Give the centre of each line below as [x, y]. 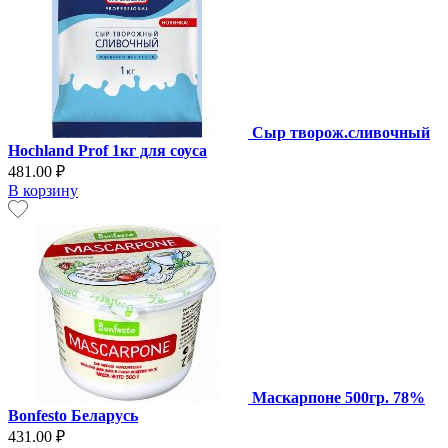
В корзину [43, 191]
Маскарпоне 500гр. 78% [338, 398]
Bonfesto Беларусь [73, 416]
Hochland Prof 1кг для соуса [107, 151]
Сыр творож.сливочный [341, 133]
